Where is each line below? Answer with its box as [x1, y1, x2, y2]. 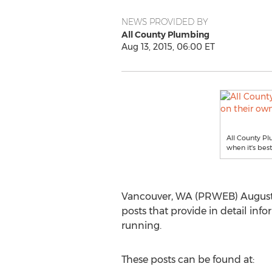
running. [121, 220, 161, 231]
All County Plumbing [121, 29, 209, 40]
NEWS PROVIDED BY [121, 16, 208, 27]
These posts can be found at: [121, 254, 254, 265]
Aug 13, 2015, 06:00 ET [121, 41, 215, 52]
